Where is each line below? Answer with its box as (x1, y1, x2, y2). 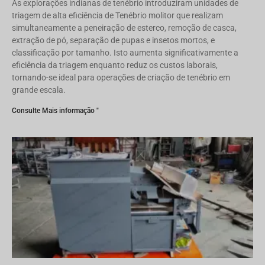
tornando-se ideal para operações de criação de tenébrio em (12, 73, 230, 82)
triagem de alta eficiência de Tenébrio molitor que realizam (12, 11, 223, 20)
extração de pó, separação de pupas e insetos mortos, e (12, 35, 215, 45)
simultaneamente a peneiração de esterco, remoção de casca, (12, 23, 237, 33)
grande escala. (12, 85, 66, 95)
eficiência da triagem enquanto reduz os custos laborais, (12, 60, 218, 70)
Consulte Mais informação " (12, 106, 99, 115)
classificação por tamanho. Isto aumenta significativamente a (12, 48, 238, 57)
